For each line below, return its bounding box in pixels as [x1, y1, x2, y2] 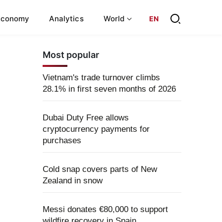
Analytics [49, 13, 84, 23]
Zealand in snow [43, 176, 103, 185]
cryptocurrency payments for [43, 124, 150, 134]
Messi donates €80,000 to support [43, 205, 168, 214]
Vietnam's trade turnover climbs [43, 73, 160, 82]
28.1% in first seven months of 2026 [43, 84, 176, 94]
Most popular [43, 50, 99, 60]
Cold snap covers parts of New [43, 165, 157, 174]
